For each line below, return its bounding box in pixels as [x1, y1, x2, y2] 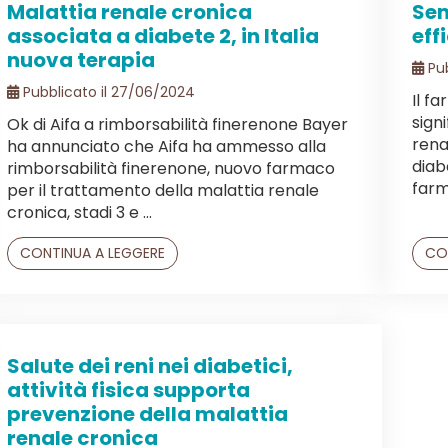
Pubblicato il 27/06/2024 [19, 81, 195, 102]
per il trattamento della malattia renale [7, 178, 319, 202]
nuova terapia [7, 45, 155, 74]
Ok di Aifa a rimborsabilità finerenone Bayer [7, 112, 348, 136]
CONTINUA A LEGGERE [20, 242, 165, 263]
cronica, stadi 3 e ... [7, 200, 152, 224]
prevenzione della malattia [7, 399, 288, 428]
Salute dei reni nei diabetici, [7, 351, 293, 380]
